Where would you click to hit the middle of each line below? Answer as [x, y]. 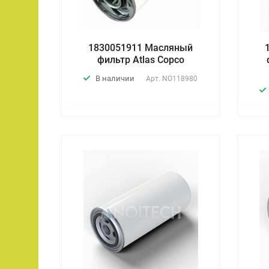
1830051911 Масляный [141, 47]
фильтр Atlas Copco [141, 59]
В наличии [115, 78]
